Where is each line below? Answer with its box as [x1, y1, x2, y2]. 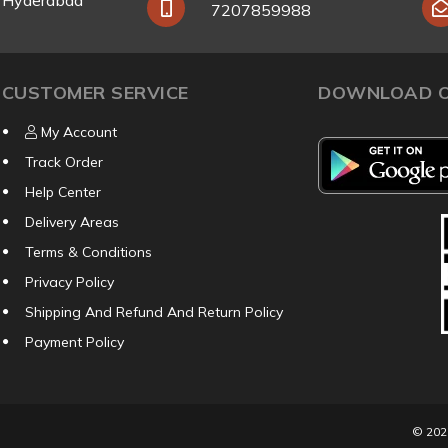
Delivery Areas [24, 213, 119, 232]
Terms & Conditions [24, 243, 152, 262]
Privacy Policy [24, 273, 114, 292]
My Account [36, 123, 117, 142]
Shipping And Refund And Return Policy [24, 303, 283, 322]
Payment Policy [24, 333, 124, 352]
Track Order [24, 153, 103, 172]
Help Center [24, 183, 101, 202]
